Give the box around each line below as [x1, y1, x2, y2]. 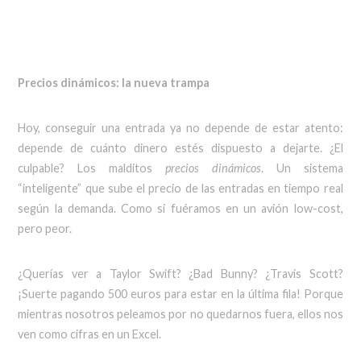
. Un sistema [260, 160, 343, 175]
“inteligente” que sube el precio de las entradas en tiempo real [18, 180, 343, 195]
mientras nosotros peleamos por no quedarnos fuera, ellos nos [18, 306, 343, 321]
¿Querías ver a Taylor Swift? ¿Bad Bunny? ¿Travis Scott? [18, 266, 343, 280]
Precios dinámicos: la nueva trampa [18, 76, 210, 90]
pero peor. [18, 221, 73, 235]
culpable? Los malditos [18, 160, 165, 175]
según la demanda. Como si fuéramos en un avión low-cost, [18, 201, 343, 215]
